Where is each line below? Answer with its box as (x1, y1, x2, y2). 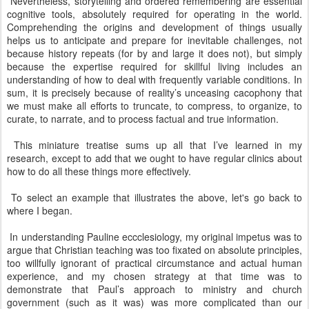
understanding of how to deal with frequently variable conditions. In (7, 72, 302, 86)
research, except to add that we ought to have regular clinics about (7, 151, 302, 165)
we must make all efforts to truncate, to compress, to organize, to (7, 99, 302, 112)
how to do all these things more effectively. (7, 164, 194, 178)
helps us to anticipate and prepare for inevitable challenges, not (7, 33, 302, 47)
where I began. (7, 203, 75, 217)
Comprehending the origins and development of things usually (7, 20, 302, 34)
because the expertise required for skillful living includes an (7, 59, 302, 73)
